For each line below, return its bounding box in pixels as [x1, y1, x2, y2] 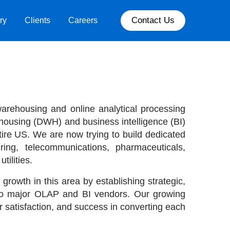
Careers [68, 16, 98, 25]
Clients [25, 16, 50, 25]
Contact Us [131, 15, 175, 25]
